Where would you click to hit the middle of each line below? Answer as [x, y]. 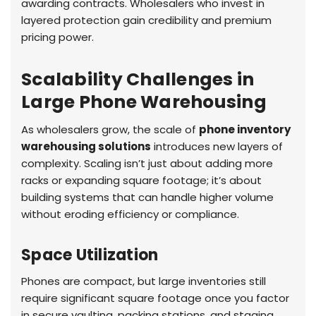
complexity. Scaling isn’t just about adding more [147, 164]
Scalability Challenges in [138, 80]
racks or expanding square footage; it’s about [141, 181]
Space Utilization [90, 255]
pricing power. [57, 37]
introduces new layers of [217, 147]
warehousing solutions [86, 147]
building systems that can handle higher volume [147, 197]
